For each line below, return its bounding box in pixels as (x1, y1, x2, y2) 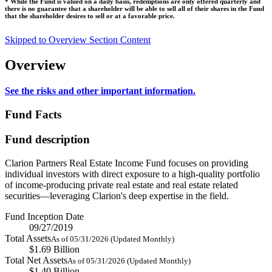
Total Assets (5, 233, 51, 243)
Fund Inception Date (5, 211, 84, 222)
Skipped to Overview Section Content (5, 34, 151, 45)
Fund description (5, 132, 90, 146)
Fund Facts (5, 108, 61, 121)
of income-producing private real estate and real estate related (5, 179, 238, 190)
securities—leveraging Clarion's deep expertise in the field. (5, 190, 229, 201)
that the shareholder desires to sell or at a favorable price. (5, 12, 175, 19)
